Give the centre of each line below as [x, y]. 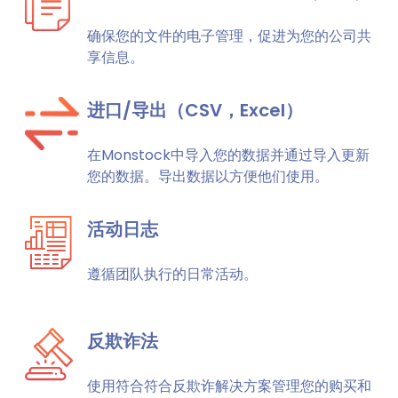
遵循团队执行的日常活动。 [172, 274]
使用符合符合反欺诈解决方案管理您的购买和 [229, 386]
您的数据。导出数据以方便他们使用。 [208, 176]
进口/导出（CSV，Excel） [195, 110]
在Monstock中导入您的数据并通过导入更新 [228, 155]
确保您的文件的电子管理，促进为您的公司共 [229, 36]
